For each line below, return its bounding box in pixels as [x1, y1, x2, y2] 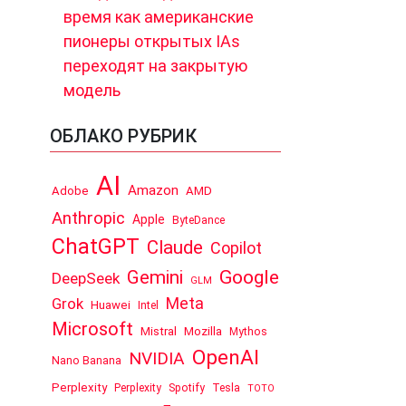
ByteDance [172, 213, 225, 227]
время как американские [63, 6, 254, 26]
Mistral [140, 324, 177, 338]
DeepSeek [52, 268, 120, 287]
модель [63, 80, 121, 100]
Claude [147, 236, 203, 258]
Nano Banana [52, 353, 121, 367]
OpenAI [192, 344, 259, 370]
